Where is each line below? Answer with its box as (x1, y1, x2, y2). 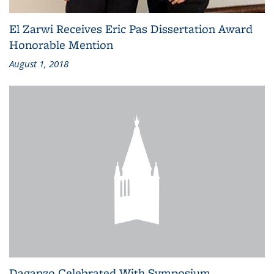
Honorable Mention (9, 37, 113, 53)
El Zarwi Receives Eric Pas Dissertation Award (9, 21, 253, 37)
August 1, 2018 (9, 57, 68, 70)
